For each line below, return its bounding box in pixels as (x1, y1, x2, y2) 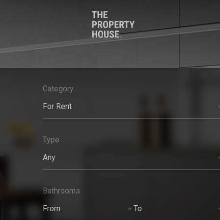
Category (43, 84, 74, 93)
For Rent (43, 102, 72, 111)
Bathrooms (43, 186, 80, 195)
